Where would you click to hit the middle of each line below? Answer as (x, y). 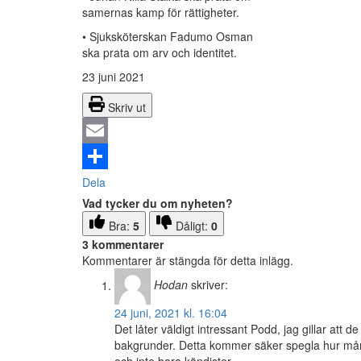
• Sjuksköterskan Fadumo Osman (168, 37)
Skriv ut (127, 108)
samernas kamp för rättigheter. (161, 12)
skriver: (210, 285)
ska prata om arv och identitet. (160, 53)
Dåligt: (193, 226)
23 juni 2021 (114, 77)
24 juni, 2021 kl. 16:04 (171, 313)
